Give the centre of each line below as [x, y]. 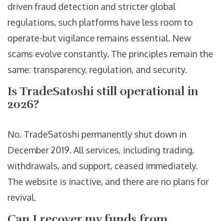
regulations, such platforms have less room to [100, 22]
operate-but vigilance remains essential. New [99, 38]
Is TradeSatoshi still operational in [103, 92]
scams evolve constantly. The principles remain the [110, 54]
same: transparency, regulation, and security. [97, 70]
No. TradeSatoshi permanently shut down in [97, 134]
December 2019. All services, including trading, [101, 150]
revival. [22, 198]
